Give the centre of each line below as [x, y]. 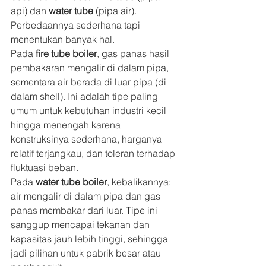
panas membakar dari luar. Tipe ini [85, 210]
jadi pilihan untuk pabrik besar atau [87, 253]
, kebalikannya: [140, 182]
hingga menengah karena [67, 125]
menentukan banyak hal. [63, 39]
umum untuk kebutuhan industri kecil [90, 111]
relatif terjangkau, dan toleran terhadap [94, 153]
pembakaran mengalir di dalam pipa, [91, 68]
